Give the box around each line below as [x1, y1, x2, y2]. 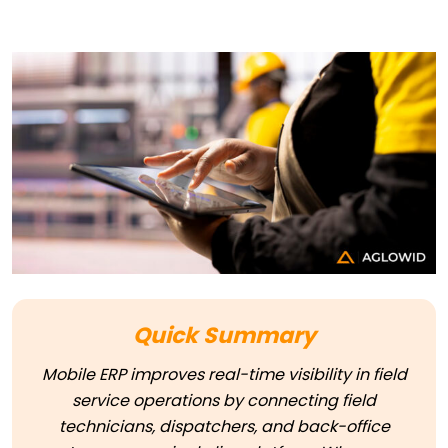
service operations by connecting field [72, 389, 376, 413]
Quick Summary [132, 320, 316, 352]
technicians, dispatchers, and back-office [58, 415, 390, 439]
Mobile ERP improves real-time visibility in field [41, 363, 407, 387]
